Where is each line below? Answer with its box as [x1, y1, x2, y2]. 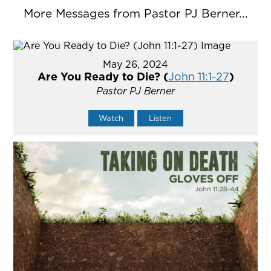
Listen [148, 113, 172, 124]
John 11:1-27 [168, 69, 229, 85]
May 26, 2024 [103, 57, 168, 71]
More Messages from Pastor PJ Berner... [23, 5, 248, 22]
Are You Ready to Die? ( [37, 69, 168, 85]
